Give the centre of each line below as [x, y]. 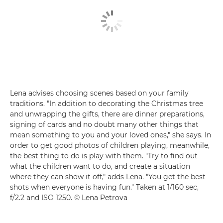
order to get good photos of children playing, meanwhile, [110, 145]
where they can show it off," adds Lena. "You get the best [108, 177]
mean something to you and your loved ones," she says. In [111, 135]
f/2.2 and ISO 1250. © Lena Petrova [69, 198]
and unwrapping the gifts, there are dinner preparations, [107, 114]
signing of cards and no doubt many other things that [104, 124]
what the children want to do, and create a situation [100, 166]
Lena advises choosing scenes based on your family [99, 93]
